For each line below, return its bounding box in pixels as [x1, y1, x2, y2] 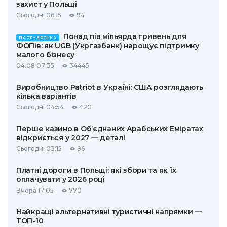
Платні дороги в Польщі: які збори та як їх [16, 166, 176, 175]
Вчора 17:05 [16, 186, 54, 194]
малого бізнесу [16, 50, 75, 59]
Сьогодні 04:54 [16, 103, 64, 111]
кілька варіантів [16, 92, 77, 101]
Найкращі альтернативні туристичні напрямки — [16, 207, 202, 216]
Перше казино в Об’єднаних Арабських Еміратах [16, 124, 203, 133]
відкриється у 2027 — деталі [16, 133, 125, 142]
